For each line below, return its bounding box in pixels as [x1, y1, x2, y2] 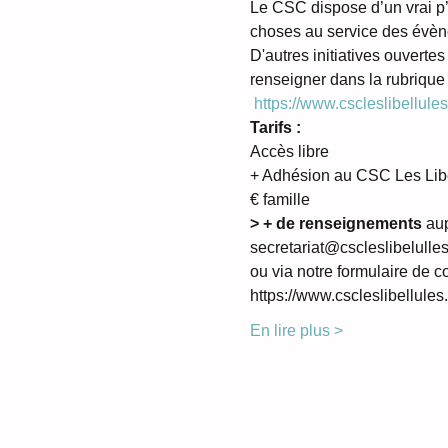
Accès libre [250, 143, 333, 161]
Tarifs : [250, 119, 301, 137]
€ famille [250, 191, 310, 209]
